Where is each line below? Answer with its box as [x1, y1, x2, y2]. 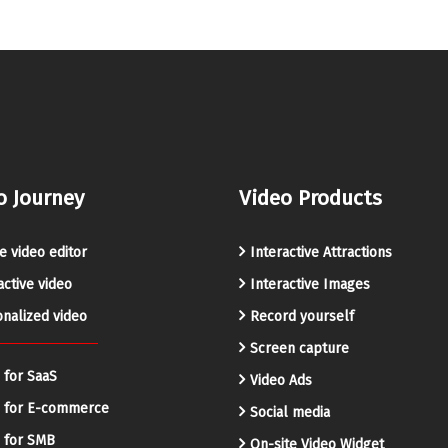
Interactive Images [250, 276, 370, 293]
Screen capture [250, 340, 349, 357]
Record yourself [250, 308, 354, 325]
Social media [250, 404, 330, 421]
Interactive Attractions [250, 244, 392, 261]
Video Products [239, 185, 382, 211]
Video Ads [250, 372, 312, 389]
